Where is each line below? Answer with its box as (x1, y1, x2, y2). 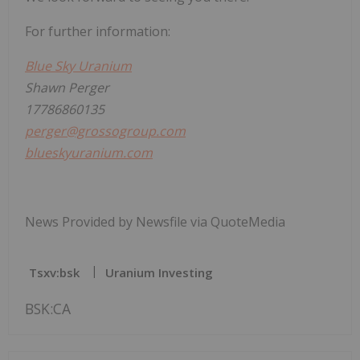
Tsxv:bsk (29, 264, 80, 280)
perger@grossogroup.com (25, 121, 186, 140)
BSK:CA (25, 298, 71, 318)
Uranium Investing (105, 264, 213, 280)
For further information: (25, 22, 170, 40)
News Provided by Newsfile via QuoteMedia (25, 212, 285, 231)
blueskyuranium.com (25, 143, 153, 162)
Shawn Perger (25, 78, 109, 96)
